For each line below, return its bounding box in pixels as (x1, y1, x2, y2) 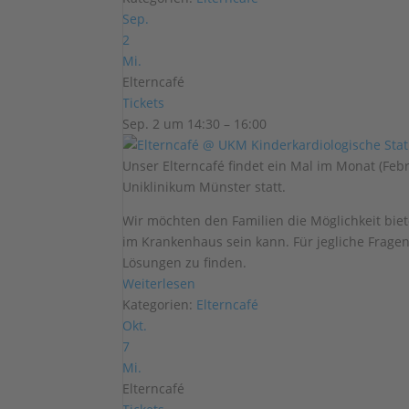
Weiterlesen (122, 275, 196, 292)
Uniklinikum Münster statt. (122, 178, 287, 195)
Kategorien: (122, 296, 197, 313)
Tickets (122, 94, 165, 111)
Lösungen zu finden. (122, 254, 247, 271)
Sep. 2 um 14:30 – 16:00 (122, 115, 267, 132)
